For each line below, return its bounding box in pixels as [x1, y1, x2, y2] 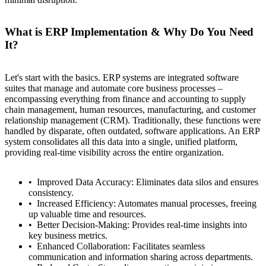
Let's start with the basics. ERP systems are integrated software [5, 72, 239, 83]
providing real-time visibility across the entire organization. [5, 147, 224, 158]
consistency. [28, 188, 74, 198]
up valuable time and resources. [28, 209, 146, 220]
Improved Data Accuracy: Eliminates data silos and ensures [37, 177, 258, 188]
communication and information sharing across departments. [28, 252, 253, 262]
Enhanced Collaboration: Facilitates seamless [37, 241, 205, 252]
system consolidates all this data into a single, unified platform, [5, 137, 237, 147]
